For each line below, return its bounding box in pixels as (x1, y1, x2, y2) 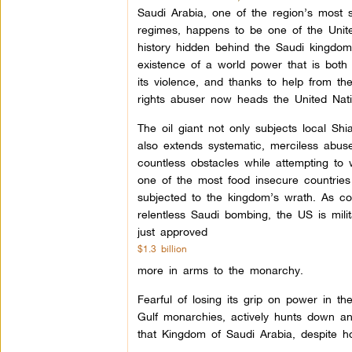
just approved (137, 225, 207, 238)
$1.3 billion (137, 243, 187, 255)
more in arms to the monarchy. (137, 263, 303, 277)
